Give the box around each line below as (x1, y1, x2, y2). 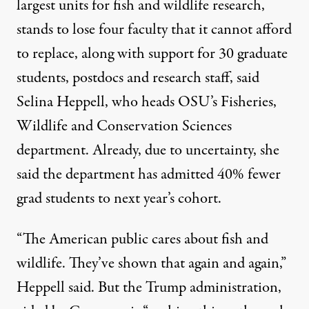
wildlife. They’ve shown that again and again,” (17, 252, 286, 275)
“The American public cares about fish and (17, 228, 268, 250)
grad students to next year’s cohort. (17, 187, 221, 210)
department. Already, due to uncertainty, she (17, 139, 279, 161)
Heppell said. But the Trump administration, (17, 276, 281, 299)
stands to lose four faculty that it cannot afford (17, 18, 292, 41)
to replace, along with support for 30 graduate (17, 42, 288, 65)
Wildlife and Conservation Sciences (17, 114, 232, 137)
